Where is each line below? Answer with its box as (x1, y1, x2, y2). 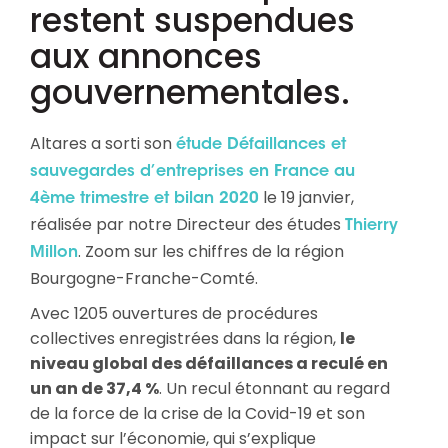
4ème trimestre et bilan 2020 (30, 190, 259, 207)
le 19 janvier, (259, 185, 354, 209)
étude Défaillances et (176, 136, 346, 153)
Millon (30, 244, 78, 261)
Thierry (345, 217, 398, 234)
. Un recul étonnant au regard (159, 376, 390, 400)
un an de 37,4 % (30, 376, 159, 400)
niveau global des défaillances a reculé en (30, 351, 388, 375)
